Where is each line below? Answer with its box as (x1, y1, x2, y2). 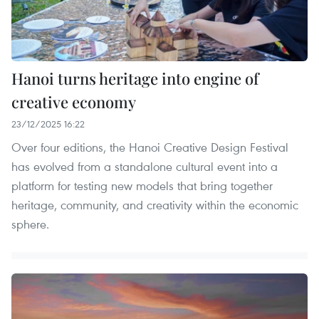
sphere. (11, 216, 49, 233)
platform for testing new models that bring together (11, 177, 273, 194)
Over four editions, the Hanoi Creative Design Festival (11, 139, 288, 156)
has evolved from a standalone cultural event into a (11, 158, 278, 175)
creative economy (11, 91, 136, 113)
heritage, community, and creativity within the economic (11, 197, 298, 214)
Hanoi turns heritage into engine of (11, 68, 258, 90)
